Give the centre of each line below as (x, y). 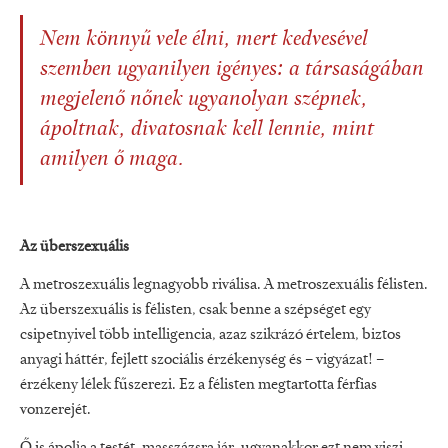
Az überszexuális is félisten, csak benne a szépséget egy (195, 310)
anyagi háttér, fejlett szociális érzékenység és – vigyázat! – (202, 360)
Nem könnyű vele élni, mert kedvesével (204, 40)
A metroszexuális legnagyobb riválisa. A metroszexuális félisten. (224, 285)
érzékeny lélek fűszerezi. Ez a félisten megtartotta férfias (198, 385)
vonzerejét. (55, 410)
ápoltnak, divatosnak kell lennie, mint (207, 130)
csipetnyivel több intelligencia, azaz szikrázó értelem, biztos (210, 335)
